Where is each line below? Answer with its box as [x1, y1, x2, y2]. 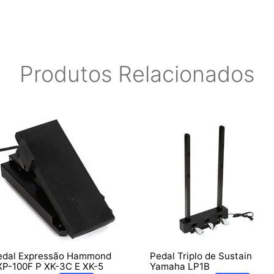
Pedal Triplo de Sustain [150, 250, 252, 262]
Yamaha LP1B [150, 260, 210, 272]
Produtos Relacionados [20, 60, 254, 87]
